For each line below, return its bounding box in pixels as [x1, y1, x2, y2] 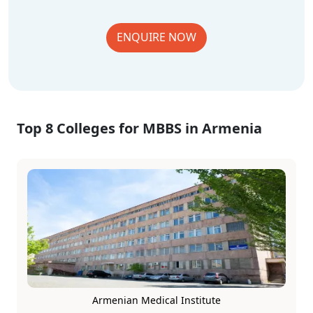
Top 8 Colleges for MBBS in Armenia [17, 119, 262, 138]
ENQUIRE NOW [117, 29, 196, 45]
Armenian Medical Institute [92, 293, 221, 307]
